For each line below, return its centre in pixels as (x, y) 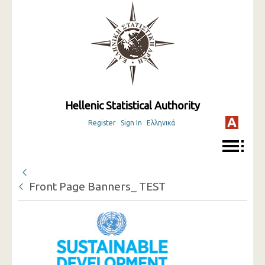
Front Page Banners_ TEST (98, 186)
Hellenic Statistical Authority (132, 105)
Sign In (131, 123)
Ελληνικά (161, 123)
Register (102, 123)
